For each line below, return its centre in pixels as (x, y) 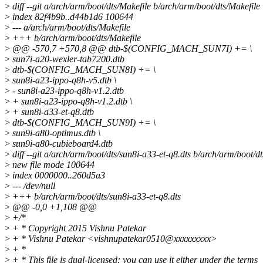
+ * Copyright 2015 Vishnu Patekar (78, 228)
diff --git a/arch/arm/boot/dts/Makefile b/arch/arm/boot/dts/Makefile (135, 6)
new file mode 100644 (52, 165)
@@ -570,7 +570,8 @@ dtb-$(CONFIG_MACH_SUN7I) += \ (131, 49)
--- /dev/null (33, 186)
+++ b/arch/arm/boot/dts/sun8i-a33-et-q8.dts (95, 197)
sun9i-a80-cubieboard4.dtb (61, 144)
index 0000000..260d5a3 (58, 176)
